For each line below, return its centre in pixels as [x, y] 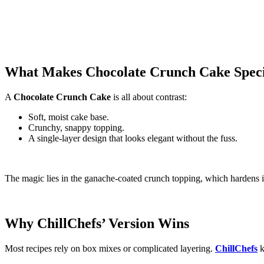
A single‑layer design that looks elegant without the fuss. [133, 138]
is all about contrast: [149, 97]
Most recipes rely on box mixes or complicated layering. [110, 248]
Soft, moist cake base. [69, 117]
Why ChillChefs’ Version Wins [97, 224]
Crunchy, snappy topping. [76, 128]
